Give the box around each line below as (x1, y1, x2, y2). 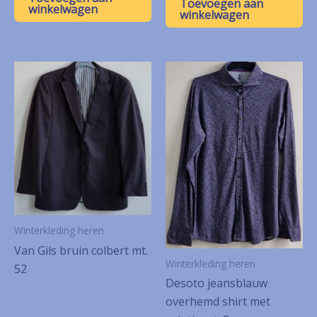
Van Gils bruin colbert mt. (14, 242, 148, 258)
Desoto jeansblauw (166, 275, 267, 292)
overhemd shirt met (166, 294, 270, 310)
